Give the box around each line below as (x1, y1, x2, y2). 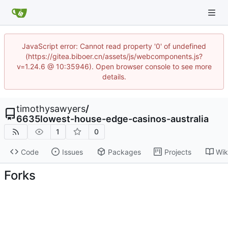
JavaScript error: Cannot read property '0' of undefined (22, 42, 206, 50)
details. (102, 72, 126, 81)
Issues (62, 147, 83, 156)
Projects (164, 147, 191, 156)
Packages (107, 147, 141, 156)
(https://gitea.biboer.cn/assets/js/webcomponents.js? (25, 52, 203, 61)
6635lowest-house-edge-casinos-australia (16, 113, 209, 124)
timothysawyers (16, 103, 85, 114)
